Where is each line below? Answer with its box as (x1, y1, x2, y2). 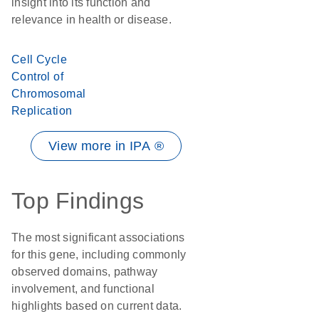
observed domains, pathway (11, 266, 158, 278)
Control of (11, 70, 64, 83)
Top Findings (11, 188, 144, 214)
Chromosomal (11, 88, 86, 100)
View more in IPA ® (48, 139, 164, 153)
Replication (11, 105, 73, 117)
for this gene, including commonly (11, 249, 187, 261)
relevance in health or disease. (11, 14, 172, 26)
